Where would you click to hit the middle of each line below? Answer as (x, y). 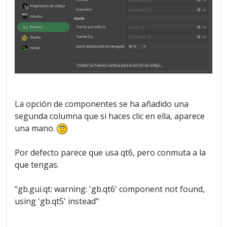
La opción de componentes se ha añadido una (102, 104)
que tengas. (37, 165)
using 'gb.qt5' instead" (57, 201)
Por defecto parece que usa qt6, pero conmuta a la (110, 153)
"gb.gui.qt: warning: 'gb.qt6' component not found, (110, 189)
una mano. (36, 128)
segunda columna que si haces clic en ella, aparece (110, 116)
